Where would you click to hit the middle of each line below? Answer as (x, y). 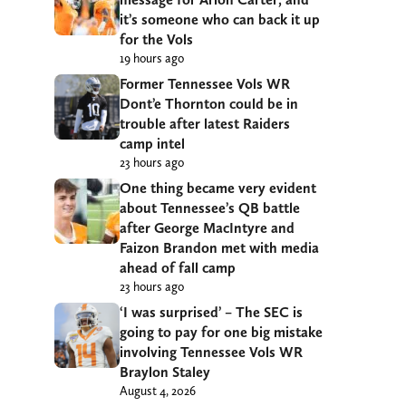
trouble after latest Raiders (205, 123)
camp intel (152, 143)
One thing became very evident (218, 188)
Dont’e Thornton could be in (209, 103)
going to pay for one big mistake (221, 332)
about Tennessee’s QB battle (210, 208)
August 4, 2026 (158, 390)
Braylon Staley (165, 372)
